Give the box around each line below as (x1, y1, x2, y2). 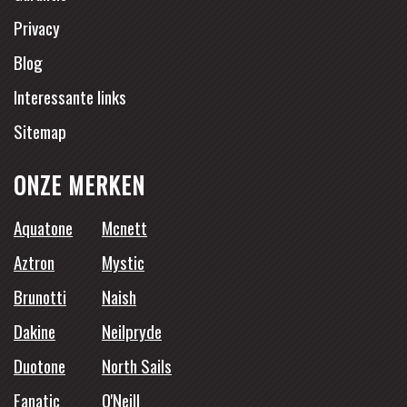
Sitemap (14, 118, 66, 144)
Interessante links (14, 84, 126, 110)
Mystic (102, 248, 144, 274)
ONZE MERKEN (14, 168, 145, 203)
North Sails (102, 352, 172, 378)
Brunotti (14, 283, 66, 309)
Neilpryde (102, 317, 162, 343)
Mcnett (102, 213, 147, 240)
